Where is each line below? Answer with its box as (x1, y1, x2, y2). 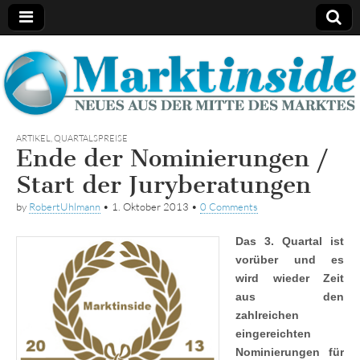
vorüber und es (235, 253, 344, 267)
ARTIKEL (16, 133, 51, 145)
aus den (235, 290, 344, 304)
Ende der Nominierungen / (16, 144, 328, 174)
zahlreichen (235, 309, 299, 322)
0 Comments (200, 200, 258, 214)
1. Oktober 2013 (112, 200, 189, 214)
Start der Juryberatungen (16, 170, 311, 200)
